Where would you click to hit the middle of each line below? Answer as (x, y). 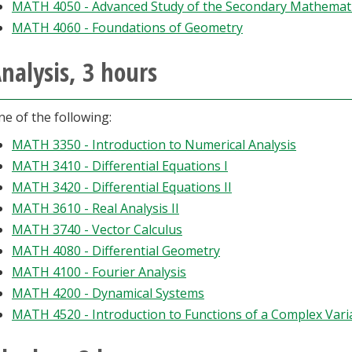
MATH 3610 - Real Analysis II (95, 208)
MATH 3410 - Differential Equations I (120, 166)
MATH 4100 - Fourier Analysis (99, 272)
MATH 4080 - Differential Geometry (116, 251)
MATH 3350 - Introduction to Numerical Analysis (154, 145)
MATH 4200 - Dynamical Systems (108, 293)
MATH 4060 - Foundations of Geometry (127, 27)
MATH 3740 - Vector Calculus (97, 229)
